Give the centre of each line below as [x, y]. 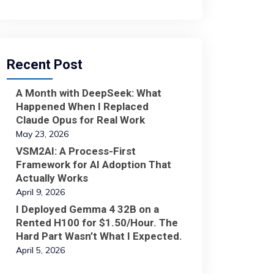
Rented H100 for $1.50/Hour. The [97, 223]
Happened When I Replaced [82, 106]
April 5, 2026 [40, 250]
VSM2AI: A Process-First [76, 151]
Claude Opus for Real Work [80, 120]
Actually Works [52, 178]
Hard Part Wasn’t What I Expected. [99, 236]
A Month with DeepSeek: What [89, 93]
